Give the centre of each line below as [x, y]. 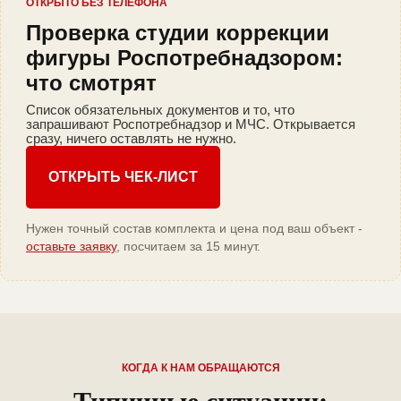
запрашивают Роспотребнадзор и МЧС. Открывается [191, 124]
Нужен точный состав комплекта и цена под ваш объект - [194, 229]
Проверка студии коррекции [178, 33]
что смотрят [91, 83]
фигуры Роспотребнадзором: [184, 58]
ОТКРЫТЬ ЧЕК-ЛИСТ [123, 177]
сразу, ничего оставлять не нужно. [131, 139]
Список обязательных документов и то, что [160, 110]
